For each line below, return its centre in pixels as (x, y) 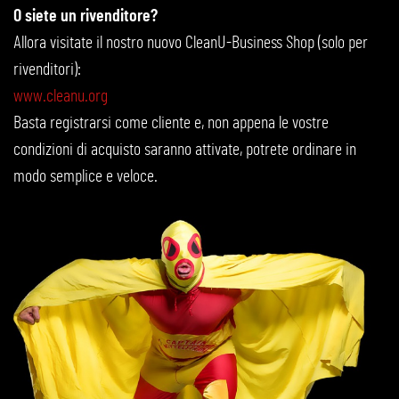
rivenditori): (47, 70)
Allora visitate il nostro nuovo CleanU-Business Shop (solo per (191, 43)
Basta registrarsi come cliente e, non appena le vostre (171, 123)
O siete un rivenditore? (85, 16)
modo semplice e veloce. (85, 177)
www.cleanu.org (61, 97)
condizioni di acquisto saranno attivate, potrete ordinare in (185, 150)
